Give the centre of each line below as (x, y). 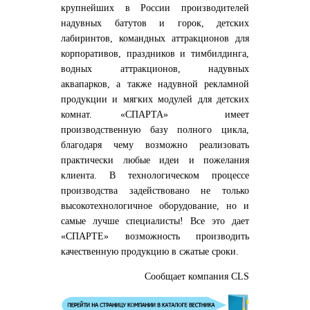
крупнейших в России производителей (155, 8)
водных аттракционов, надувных (155, 69)
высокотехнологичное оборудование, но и (155, 206)
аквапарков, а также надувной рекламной (155, 84)
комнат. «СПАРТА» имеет (155, 114)
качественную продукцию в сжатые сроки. (150, 251)
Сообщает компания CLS (197, 276)
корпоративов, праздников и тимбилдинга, (155, 53)
